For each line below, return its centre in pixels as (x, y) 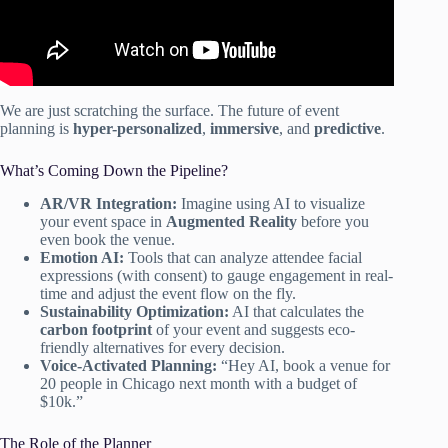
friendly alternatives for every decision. (162, 347)
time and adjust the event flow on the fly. (168, 293)
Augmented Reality (231, 221)
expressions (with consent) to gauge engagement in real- (216, 275)
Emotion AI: (82, 257)
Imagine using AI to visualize (271, 203)
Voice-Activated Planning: (128, 365)
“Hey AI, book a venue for (303, 365)
